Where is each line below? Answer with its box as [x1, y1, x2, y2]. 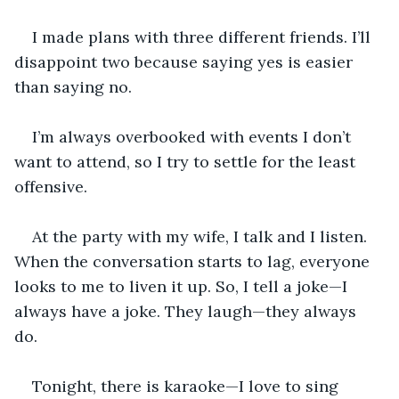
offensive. [14, 175, 87, 197]
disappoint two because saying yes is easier [14, 51, 357, 72]
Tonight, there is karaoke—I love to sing [32, 375, 343, 396]
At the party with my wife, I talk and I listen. [32, 225, 371, 247]
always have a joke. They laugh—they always [14, 300, 361, 322]
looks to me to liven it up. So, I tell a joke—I [14, 275, 352, 297]
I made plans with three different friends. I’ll [32, 26, 375, 47]
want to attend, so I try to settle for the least [14, 151, 360, 172]
